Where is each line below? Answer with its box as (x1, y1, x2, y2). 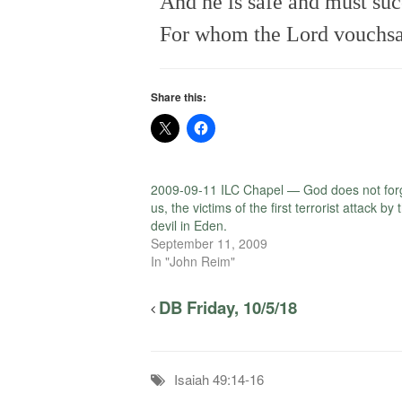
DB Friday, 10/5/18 (159, 295, 297, 320)
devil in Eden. (151, 216, 227, 235)
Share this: (151, 89, 206, 106)
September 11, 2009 (151, 234, 267, 253)
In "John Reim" (151, 252, 235, 271)
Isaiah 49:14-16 (174, 370, 264, 389)
